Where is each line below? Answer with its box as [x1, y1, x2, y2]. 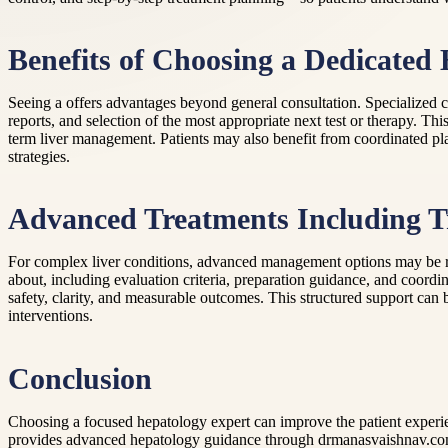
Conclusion [8, 362, 152, 395]
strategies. [8, 148, 70, 166]
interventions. [8, 307, 93, 325]
